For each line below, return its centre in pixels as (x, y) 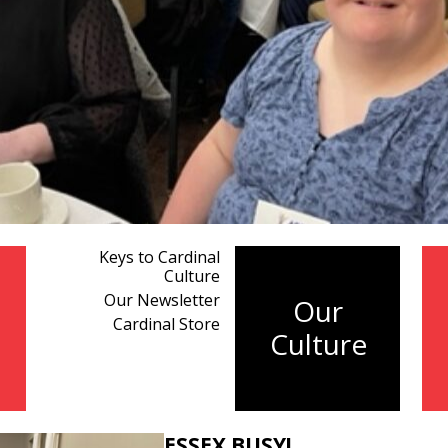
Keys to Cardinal (159, 257)
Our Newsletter (162, 300)
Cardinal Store (166, 324)
